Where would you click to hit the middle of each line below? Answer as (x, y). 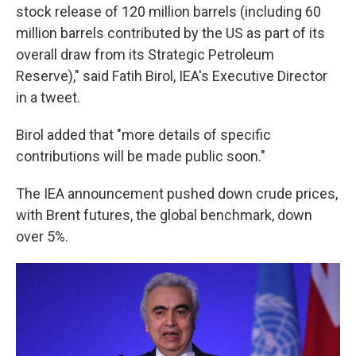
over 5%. (42, 236)
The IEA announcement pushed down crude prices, (177, 193)
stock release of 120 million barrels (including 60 (168, 12)
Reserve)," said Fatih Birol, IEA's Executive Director (172, 76)
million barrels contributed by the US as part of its (170, 33)
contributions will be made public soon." (141, 156)
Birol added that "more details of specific (143, 135)
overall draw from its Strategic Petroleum (145, 54)
